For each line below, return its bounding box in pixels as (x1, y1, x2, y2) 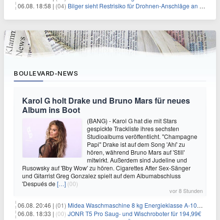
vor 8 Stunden (169, 187, 203, 194)
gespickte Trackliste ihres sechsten (87, 124, 179, 133)
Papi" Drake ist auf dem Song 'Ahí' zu (87, 140, 185, 148)
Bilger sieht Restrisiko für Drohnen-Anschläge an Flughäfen (68, 1, 199, 10)
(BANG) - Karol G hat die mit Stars (87, 116, 177, 125)
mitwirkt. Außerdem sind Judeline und (87, 156, 187, 164)
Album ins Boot (22, 104, 80, 115)
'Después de (22, 179, 57, 188)
